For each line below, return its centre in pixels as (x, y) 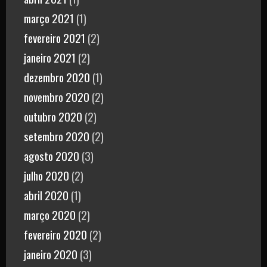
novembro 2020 (57, 97)
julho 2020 (46, 176)
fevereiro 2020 (55, 235)
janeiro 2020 (51, 254)
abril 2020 (46, 195)
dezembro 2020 (57, 77)
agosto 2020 (52, 156)
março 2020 (50, 215)
